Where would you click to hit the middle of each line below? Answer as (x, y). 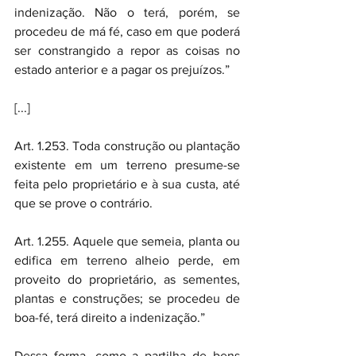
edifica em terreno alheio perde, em (127, 260)
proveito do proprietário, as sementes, (127, 279)
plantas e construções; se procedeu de (127, 298)
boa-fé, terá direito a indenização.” (110, 317)
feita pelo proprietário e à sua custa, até (127, 184)
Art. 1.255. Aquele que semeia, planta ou (127, 241)
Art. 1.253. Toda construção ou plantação (127, 146)
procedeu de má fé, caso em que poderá (127, 31)
